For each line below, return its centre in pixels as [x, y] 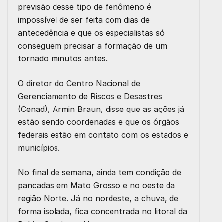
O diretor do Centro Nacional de [79, 83]
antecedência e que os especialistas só [91, 33]
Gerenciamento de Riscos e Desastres [90, 96]
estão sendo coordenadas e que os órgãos [99, 122]
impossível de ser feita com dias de [84, 20]
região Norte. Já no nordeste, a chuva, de [98, 198]
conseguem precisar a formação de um [92, 46]
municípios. [39, 148]
